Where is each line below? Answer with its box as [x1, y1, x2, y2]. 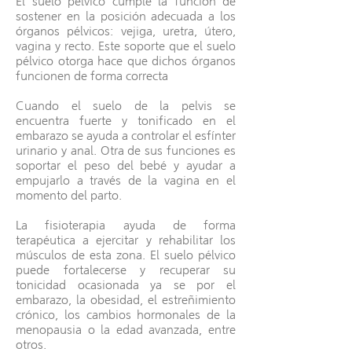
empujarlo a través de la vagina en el [16, 173, 236, 189]
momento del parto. [16, 188, 122, 203]
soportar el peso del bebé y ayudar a [16, 158, 236, 174]
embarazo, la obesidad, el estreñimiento [16, 292, 236, 308]
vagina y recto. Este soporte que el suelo [16, 38, 236, 54]
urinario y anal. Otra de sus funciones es [16, 143, 236, 159]
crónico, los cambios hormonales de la [16, 307, 236, 323]
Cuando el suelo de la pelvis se [16, 98, 236, 114]
